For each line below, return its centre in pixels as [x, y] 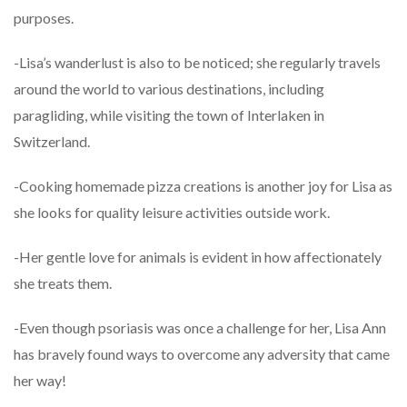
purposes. [44, 18]
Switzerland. [52, 142]
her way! [40, 381]
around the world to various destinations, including [169, 89]
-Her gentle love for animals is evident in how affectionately [198, 257]
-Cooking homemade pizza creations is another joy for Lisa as [203, 186]
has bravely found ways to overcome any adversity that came [202, 354]
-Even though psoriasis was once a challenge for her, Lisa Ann [200, 328]
